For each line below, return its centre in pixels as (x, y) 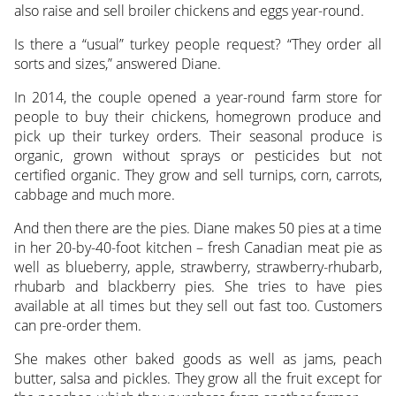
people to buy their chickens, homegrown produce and (198, 117)
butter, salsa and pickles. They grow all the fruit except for (198, 379)
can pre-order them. (77, 326)
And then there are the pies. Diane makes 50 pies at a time (198, 228)
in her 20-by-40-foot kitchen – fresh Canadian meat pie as (198, 248)
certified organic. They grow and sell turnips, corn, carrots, (198, 175)
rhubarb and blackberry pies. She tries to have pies (198, 287)
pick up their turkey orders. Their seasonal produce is (198, 137)
